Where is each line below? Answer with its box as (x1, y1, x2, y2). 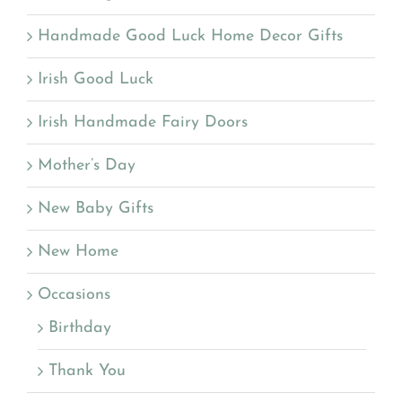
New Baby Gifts (38, 200, 153, 218)
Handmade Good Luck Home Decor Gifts (38, 28, 343, 46)
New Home (38, 243, 118, 261)
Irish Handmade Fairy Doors (38, 114, 248, 132)
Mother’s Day (38, 157, 135, 175)
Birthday (48, 319, 111, 337)
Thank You (48, 363, 126, 380)
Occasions (38, 286, 110, 304)
